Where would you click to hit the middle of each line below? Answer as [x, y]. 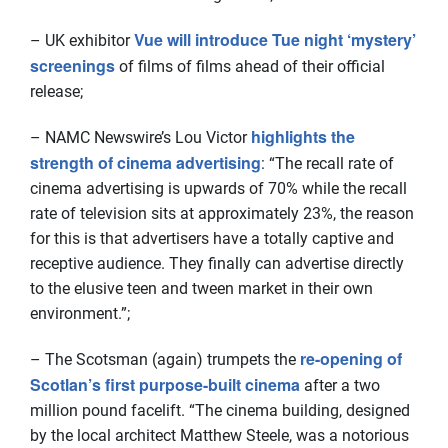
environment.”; [80, 313]
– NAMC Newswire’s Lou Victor [140, 137]
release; [56, 91]
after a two [340, 385]
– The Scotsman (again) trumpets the [165, 359]
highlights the [303, 136]
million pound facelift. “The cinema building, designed [220, 410]
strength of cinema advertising [145, 162]
